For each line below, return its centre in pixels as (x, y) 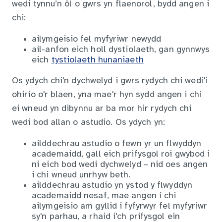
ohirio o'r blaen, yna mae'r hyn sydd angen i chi (107, 95)
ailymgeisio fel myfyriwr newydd (97, 39)
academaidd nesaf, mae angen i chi (104, 196)
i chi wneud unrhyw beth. (81, 175)
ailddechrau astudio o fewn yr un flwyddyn (117, 144)
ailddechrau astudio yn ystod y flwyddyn (112, 185)
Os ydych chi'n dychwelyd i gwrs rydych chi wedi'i (110, 81)
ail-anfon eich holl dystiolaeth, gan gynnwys (121, 50)
